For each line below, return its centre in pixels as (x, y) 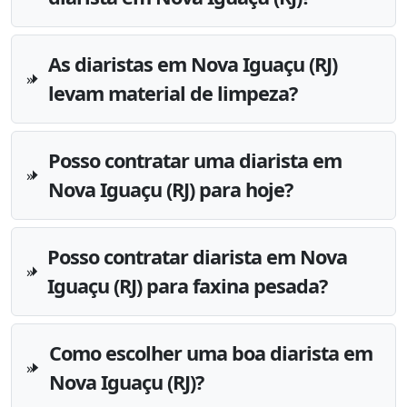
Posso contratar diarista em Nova (198, 256)
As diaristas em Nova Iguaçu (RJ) (192, 64)
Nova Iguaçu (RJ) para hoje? (170, 189)
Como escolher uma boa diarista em (210, 352)
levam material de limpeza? (172, 93)
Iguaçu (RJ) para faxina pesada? (188, 285)
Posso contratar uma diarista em (194, 160)
